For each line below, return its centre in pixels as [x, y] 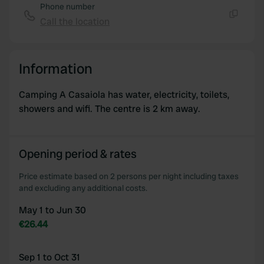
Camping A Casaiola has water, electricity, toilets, [124, 95]
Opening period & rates [78, 154]
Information [56, 69]
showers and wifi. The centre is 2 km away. [110, 109]
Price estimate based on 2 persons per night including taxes [129, 176]
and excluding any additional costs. [83, 188]
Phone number [67, 6]
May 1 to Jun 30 [52, 210]
